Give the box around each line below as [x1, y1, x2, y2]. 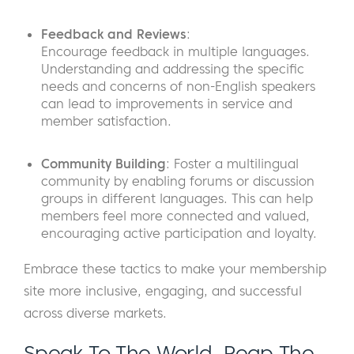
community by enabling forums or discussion [41, 173, 314, 190]
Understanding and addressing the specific [41, 61, 304, 77]
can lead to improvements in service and [41, 96, 292, 112]
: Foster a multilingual [166, 156, 299, 172]
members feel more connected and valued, [41, 208, 310, 224]
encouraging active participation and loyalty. [41, 225, 317, 242]
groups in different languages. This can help [41, 190, 313, 207]
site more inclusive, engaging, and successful [24, 283, 302, 299]
